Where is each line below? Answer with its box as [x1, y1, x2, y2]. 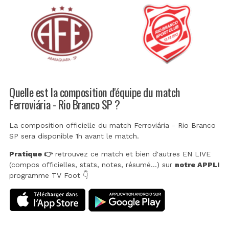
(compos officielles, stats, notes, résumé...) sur [9, 161, 175, 169]
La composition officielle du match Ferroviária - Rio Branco [9, 121, 216, 130]
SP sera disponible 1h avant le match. [9, 132, 139, 141]
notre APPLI [175, 161, 220, 169]
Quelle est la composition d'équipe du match [9, 83, 180, 100]
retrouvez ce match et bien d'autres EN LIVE [53, 150, 211, 158]
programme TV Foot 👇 [9, 171, 88, 180]
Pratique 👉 [9, 150, 53, 158]
